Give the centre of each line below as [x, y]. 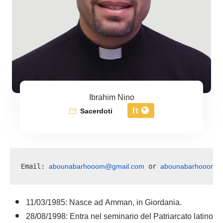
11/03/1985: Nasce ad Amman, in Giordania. [104, 203]
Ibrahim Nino [111, 98]
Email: [35, 166]
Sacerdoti [96, 111]
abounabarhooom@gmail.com [97, 166]
